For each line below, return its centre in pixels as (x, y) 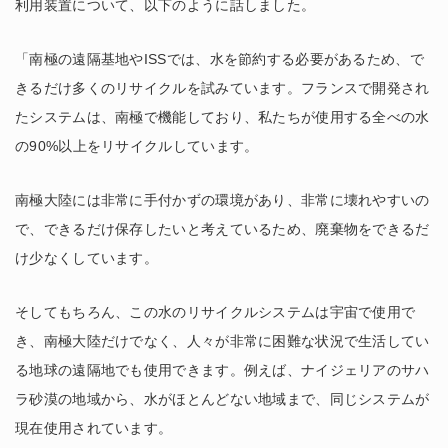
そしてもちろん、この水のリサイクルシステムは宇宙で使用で (215, 311)
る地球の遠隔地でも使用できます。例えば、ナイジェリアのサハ (222, 369)
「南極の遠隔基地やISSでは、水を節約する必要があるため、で (220, 58)
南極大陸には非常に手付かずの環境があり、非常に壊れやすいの (222, 199)
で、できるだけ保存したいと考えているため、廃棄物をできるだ (222, 228)
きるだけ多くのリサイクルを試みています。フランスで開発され (222, 87)
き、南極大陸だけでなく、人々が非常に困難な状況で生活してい (222, 340)
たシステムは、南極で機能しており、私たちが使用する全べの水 (222, 116)
